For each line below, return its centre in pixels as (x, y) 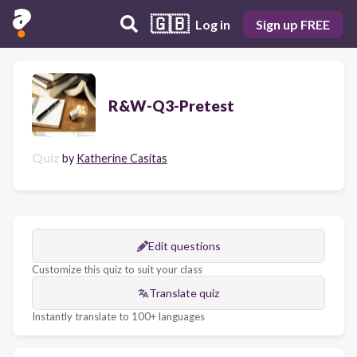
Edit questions (184, 246)
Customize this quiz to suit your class (117, 269)
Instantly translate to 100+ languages (118, 316)
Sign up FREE (293, 24)
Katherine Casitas (122, 158)
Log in (213, 24)
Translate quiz (184, 293)
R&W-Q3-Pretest (171, 105)
